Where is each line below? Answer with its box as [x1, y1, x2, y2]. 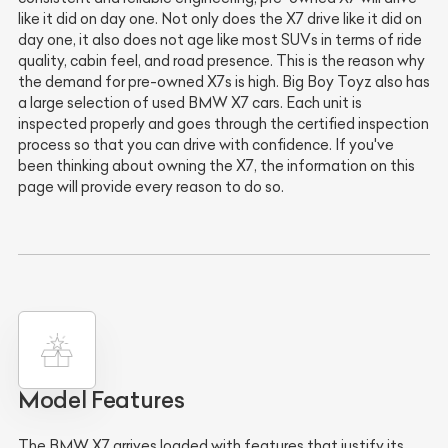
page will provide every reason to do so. [18, 177, 284, 196]
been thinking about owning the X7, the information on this [18, 156, 415, 175]
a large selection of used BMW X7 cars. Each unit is [18, 93, 362, 112]
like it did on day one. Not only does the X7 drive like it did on [18, 9, 422, 28]
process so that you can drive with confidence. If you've [18, 135, 394, 154]
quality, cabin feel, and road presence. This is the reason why [18, 51, 425, 70]
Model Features [18, 386, 185, 415]
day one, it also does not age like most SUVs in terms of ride [18, 30, 422, 49]
